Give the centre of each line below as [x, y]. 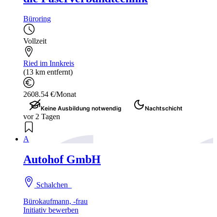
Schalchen [53, 185]
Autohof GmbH [62, 160]
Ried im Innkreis [49, 63]
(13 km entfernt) [48, 72]
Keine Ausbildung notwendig [81, 108]
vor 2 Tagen [42, 117]
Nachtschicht [164, 108]
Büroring [37, 19]
